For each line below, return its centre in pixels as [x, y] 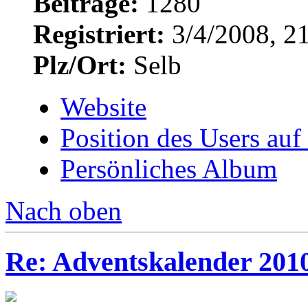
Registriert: [99, 34]
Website [103, 107]
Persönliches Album [169, 168]
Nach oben [64, 210]
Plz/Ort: [80, 65]
